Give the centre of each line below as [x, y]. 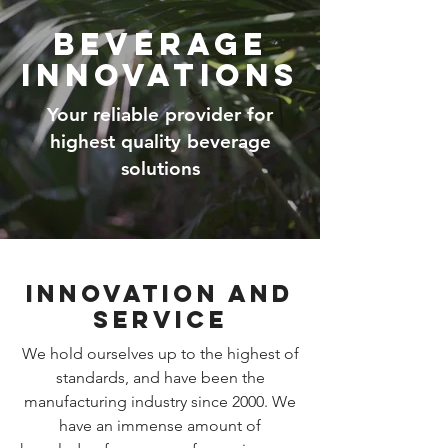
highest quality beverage [160, 141]
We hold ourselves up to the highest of [160, 353]
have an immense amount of [160, 425]
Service [160, 319]
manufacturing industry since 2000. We [160, 401]
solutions [160, 168]
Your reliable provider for [160, 114]
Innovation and [160, 293]
